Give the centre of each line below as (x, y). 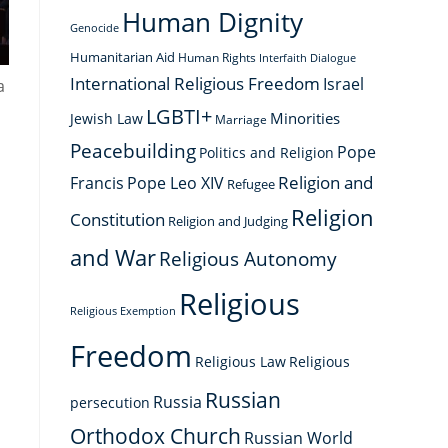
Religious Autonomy (248, 259)
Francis (97, 183)
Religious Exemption (123, 311)
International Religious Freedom (195, 83)
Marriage (241, 119)
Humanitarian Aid (122, 57)
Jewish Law (106, 118)
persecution (110, 402)
